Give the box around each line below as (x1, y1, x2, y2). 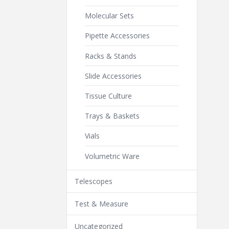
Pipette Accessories (85, 31, 150, 41)
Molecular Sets (85, 11, 134, 21)
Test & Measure (75, 199, 128, 209)
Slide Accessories (85, 71, 142, 81)
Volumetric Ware (85, 151, 140, 161)
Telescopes (75, 176, 112, 187)
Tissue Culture (85, 91, 132, 101)
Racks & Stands (85, 51, 136, 61)
